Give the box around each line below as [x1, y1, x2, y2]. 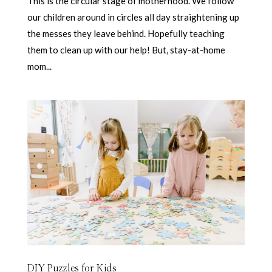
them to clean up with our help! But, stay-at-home [27, 44, 225, 55]
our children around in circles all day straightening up [27, 11, 239, 22]
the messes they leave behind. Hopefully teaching [27, 27, 225, 39]
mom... [27, 60, 52, 72]
